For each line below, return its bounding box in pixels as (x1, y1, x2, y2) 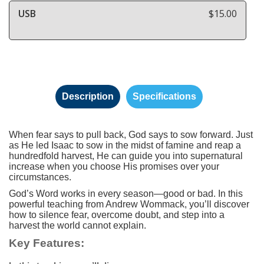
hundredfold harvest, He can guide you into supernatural (9, 150, 243, 161)
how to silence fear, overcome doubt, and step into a (9, 209, 225, 220)
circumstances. (9, 171, 71, 182)
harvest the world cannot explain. (9, 220, 146, 230)
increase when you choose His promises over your (9, 161, 219, 171)
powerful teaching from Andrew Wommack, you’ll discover (9, 199, 249, 209)
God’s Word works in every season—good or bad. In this (9, 188, 243, 199)
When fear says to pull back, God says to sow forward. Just (9, 129, 253, 140)
